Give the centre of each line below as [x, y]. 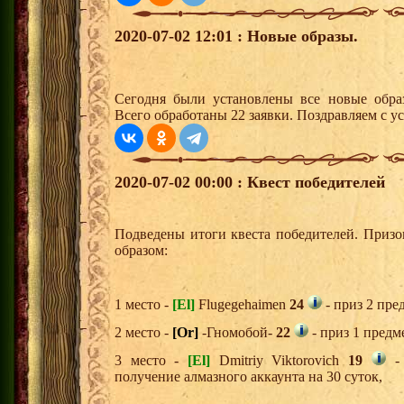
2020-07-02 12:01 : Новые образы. [236, 37]
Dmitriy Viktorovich [280, 361]
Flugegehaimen [242, 305]
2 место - [143, 333]
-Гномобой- [237, 333]
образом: [141, 251]
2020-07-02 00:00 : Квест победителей [250, 183]
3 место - [151, 361]
